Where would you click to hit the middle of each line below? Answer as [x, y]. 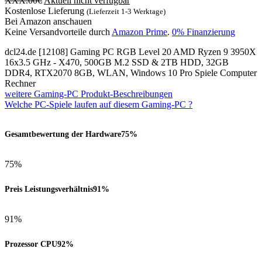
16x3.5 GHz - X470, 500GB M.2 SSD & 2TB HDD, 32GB [117, 62]
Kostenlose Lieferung [46, 11]
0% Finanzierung [204, 32]
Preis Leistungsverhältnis [49, 189]
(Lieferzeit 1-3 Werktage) [126, 11]
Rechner [20, 83]
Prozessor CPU [31, 244]
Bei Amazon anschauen [48, 21]
